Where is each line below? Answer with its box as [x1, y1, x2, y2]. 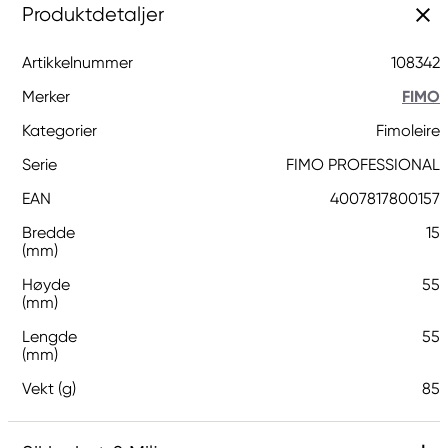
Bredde [22, 223, 75, 242]
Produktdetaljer [22, 3, 164, 26]
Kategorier [22, 121, 97, 140]
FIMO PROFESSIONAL [286, 155, 440, 174]
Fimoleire [376, 121, 440, 140]
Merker [22, 87, 70, 106]
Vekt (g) [22, 379, 76, 398]
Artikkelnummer [22, 53, 133, 72]
